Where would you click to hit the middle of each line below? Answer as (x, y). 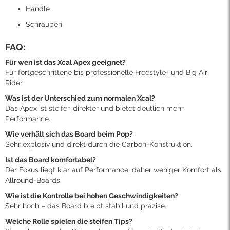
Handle (38, 9)
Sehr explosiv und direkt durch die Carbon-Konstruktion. (99, 145)
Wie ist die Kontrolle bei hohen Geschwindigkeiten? (92, 196)
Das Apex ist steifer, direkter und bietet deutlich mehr (94, 109)
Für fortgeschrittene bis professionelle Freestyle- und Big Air (106, 73)
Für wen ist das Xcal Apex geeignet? (65, 62)
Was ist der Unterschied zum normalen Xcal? (80, 98)
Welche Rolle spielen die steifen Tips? (69, 222)
